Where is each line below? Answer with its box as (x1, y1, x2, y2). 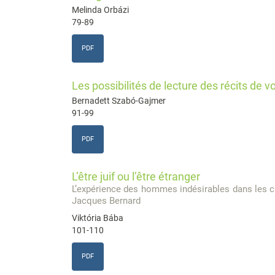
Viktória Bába (72, 213, 123, 223)
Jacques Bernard (72, 195, 141, 207)
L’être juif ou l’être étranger (72, 170, 200, 184)
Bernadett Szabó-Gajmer (72, 96, 166, 106)
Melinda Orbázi (72, 5, 129, 15)
